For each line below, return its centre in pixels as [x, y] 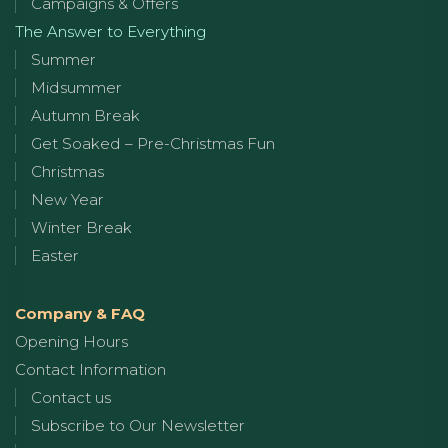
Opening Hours [71, 341]
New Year [67, 199]
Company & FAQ [80, 313]
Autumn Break [85, 115]
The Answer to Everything [110, 31]
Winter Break [81, 227]
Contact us [71, 397]
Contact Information [90, 369]
